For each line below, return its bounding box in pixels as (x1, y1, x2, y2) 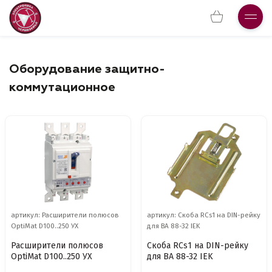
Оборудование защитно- (9, 63, 165, 75)
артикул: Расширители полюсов (11, 211, 119, 219)
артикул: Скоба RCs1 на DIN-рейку (147, 211, 260, 219)
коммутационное (9, 81, 115, 93)
